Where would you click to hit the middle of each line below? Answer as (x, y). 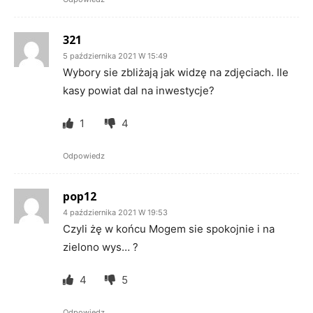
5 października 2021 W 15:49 (115, 56)
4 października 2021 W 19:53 (115, 212)
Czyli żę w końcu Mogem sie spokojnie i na (169, 228)
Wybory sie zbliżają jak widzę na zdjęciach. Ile (176, 72)
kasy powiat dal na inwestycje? (139, 90)
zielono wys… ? (101, 247)
